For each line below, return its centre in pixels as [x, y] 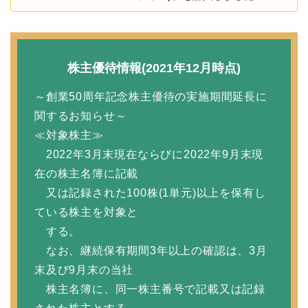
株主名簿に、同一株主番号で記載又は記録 [150, 289]
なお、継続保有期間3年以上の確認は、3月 [151, 250]
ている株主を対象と [87, 212]
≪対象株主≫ [69, 135]
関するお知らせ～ [81, 115]
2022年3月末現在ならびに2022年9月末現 [149, 154]
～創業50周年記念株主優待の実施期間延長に [151, 96]
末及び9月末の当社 [84, 269]
